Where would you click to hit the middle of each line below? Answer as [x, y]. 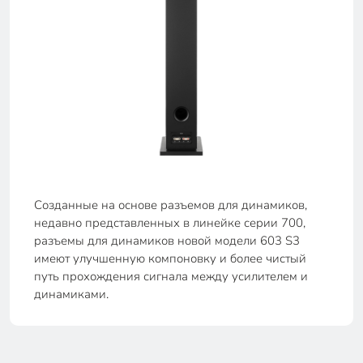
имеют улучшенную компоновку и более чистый [170, 259]
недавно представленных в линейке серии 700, [170, 223]
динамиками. [71, 295]
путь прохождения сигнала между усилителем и [171, 277]
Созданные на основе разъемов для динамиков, [171, 205]
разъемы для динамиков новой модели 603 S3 [167, 241]
